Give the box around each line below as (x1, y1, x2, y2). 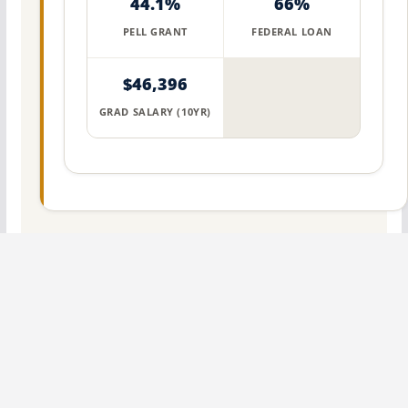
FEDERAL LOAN (251, 24, 332, 38)
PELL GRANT (122, 24, 189, 38)
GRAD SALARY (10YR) (98, 104, 211, 118)
